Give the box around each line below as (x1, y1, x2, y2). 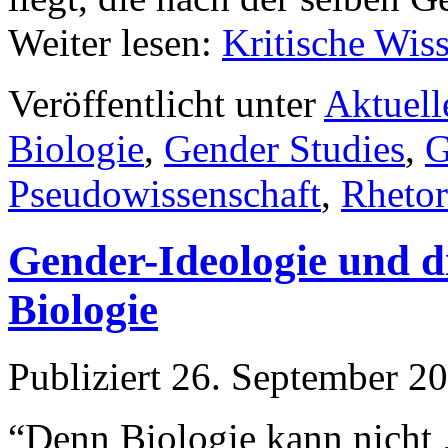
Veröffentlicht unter (8, 82, 316, 125)
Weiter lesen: (8, 21, 222, 64)
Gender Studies (164, 127, 405, 170)
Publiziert (8, 354, 161, 398)
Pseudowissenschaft (8, 172, 321, 215)
